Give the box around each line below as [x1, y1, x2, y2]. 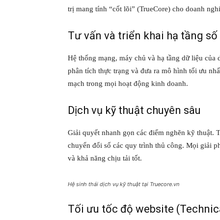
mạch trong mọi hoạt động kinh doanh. [68, 80, 188, 88]
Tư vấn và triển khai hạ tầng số [68, 29, 218, 42]
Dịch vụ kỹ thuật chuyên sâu [68, 104, 201, 117]
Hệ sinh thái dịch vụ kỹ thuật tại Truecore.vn [68, 181, 179, 188]
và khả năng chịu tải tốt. [68, 154, 142, 163]
